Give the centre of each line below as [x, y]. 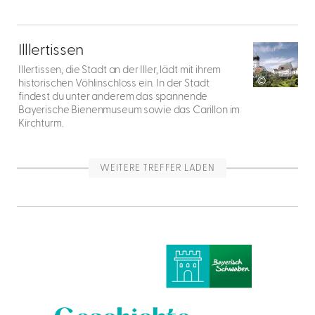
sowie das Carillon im [192, 110]
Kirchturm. [42, 123]
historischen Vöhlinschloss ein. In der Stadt [114, 83]
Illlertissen [51, 50]
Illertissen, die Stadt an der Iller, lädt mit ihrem [120, 70]
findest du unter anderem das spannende [113, 97]
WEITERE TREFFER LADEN [157, 168]
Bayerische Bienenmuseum [80, 110]
